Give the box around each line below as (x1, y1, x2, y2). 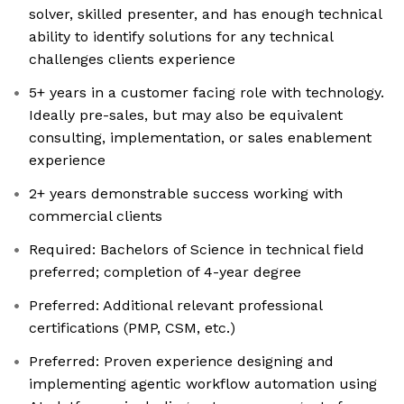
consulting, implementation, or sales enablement (29, 129, 372, 147)
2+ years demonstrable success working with (29, 185, 343, 203)
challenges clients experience (29, 50, 235, 69)
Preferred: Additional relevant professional (29, 297, 323, 315)
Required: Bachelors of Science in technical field (29, 241, 364, 259)
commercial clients (29, 207, 162, 225)
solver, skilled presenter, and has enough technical (29, 5, 382, 23)
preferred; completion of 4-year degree (29, 263, 301, 281)
